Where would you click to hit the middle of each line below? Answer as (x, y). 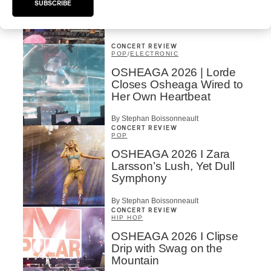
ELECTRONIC (154, 54)
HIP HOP (127, 217)
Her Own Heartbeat (161, 96)
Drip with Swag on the (167, 248)
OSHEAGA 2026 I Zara (171, 154)
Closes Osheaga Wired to (177, 84)
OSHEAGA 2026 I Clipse (175, 236)
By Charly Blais (136, 25)
